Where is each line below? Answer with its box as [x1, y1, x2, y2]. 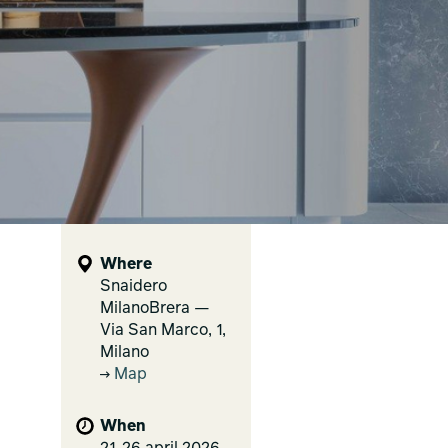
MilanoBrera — [100, 301, 210, 317]
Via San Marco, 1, [100, 323, 226, 339]
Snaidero [100, 279, 167, 295]
